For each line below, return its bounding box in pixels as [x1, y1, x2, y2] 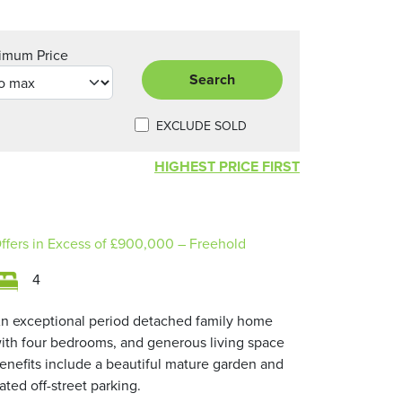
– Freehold [178, 233, 246, 253]
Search [189, 69, 235, 90]
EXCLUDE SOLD [156, 117, 247, 135]
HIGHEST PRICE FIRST [219, 156, 300, 177]
